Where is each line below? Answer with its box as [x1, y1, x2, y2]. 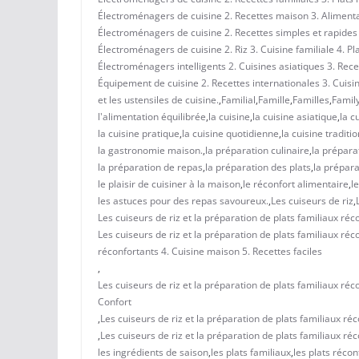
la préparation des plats [205, 159, 311, 174]
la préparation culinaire [205, 143, 309, 157]
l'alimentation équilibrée [98, 109, 206, 123]
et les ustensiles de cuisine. [98, 92, 219, 107]
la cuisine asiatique [252, 109, 337, 123]
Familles [292, 92, 329, 107]
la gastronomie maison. [98, 143, 203, 157]
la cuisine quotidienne [182, 126, 279, 140]
